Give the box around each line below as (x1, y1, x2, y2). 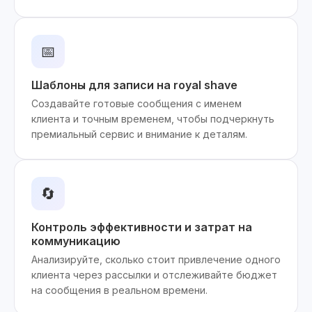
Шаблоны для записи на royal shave (31, 78, 237, 92)
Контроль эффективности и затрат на (31, 220, 252, 234)
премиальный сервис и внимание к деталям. (31, 128, 247, 140)
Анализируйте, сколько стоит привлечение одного (31, 253, 281, 265)
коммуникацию (31, 234, 120, 248)
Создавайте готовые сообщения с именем (31, 97, 242, 109)
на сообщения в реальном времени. (31, 284, 208, 296)
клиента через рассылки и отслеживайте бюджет (31, 269, 277, 281)
